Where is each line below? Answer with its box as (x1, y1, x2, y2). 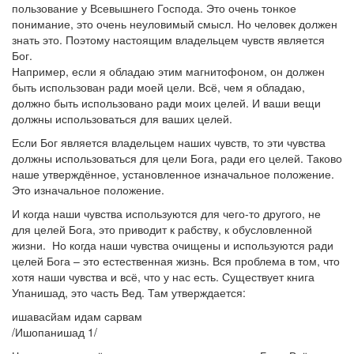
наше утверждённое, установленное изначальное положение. (12, 166, 334, 182)
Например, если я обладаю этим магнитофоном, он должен (12, 63, 325, 79)
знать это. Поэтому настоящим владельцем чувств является (12, 32, 325, 47)
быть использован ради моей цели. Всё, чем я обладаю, (12, 79, 305, 95)
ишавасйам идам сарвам (12, 308, 142, 324)
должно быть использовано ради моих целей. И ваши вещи (12, 95, 321, 111)
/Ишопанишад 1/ (12, 324, 97, 340)
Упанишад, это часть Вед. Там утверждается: (12, 284, 246, 300)
